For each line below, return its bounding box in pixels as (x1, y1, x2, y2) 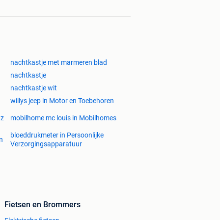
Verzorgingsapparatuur (10, 140, 82, 148)
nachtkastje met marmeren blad (10, 58, 107, 67)
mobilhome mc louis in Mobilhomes (10, 114, 116, 122)
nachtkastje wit (10, 84, 57, 92)
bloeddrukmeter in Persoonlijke (10, 131, 104, 139)
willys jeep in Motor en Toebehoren (10, 97, 114, 105)
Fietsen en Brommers (4, 200, 81, 210)
